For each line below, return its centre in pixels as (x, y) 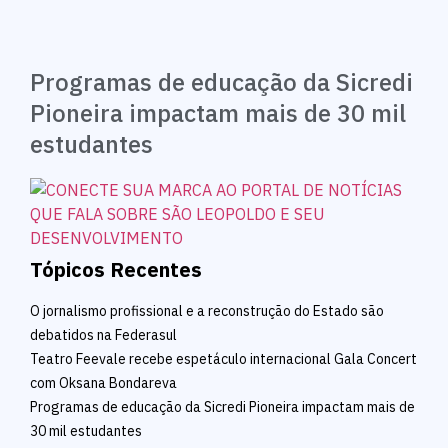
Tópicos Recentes (116, 270)
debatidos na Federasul (103, 335)
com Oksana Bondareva (103, 383)
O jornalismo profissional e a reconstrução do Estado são (207, 311)
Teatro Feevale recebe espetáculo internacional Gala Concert (223, 359)
